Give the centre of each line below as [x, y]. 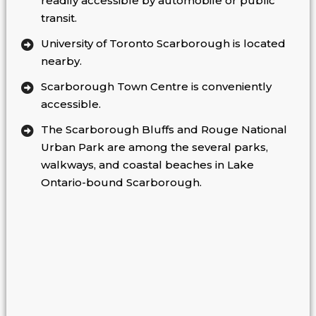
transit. [59, 18]
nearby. [61, 61]
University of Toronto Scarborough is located [163, 44]
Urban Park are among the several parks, [154, 147]
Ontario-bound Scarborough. [121, 183]
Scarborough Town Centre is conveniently [156, 87]
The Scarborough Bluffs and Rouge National [164, 130]
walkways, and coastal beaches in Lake [147, 165]
